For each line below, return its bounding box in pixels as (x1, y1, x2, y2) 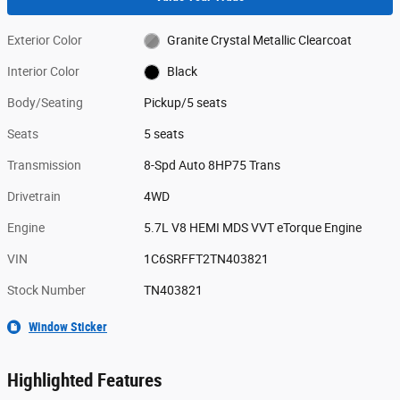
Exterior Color (7, 32, 82, 47)
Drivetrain (7, 188, 61, 204)
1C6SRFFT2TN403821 (144, 251, 270, 266)
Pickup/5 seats (144, 95, 228, 110)
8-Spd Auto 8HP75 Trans (144, 157, 281, 172)
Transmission (7, 157, 81, 172)
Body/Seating (7, 95, 83, 110)
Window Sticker (29, 319, 107, 334)
